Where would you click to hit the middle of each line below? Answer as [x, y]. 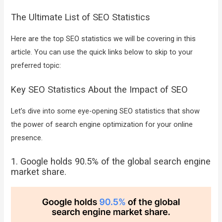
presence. [27, 138]
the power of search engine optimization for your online [102, 124]
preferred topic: [36, 66]
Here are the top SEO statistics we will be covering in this [104, 39]
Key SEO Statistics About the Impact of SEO [100, 89]
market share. [39, 172]
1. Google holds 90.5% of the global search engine [111, 161]
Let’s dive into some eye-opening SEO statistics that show [106, 111]
